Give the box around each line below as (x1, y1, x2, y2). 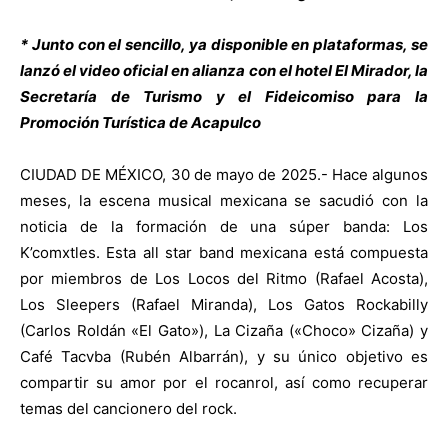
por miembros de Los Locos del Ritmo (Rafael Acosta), (20, 268, 428, 288)
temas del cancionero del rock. (20, 398, 237, 418)
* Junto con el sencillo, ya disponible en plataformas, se (20, 34, 428, 54)
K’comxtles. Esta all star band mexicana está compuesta (20, 242, 428, 262)
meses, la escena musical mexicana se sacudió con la (20, 190, 428, 210)
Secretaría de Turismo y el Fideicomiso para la (20, 86, 428, 106)
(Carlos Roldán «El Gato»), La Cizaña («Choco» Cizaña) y (20, 320, 428, 340)
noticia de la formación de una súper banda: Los (20, 216, 428, 236)
